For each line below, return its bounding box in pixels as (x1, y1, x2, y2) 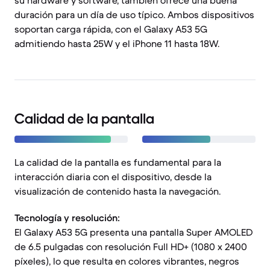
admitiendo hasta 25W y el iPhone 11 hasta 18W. (14, 37, 219, 49)
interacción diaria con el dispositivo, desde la (14, 171, 212, 183)
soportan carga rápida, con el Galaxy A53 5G (14, 23, 207, 35)
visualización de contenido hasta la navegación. (14, 185, 221, 197)
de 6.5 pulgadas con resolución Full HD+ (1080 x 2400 (14, 240, 247, 253)
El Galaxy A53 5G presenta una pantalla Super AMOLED (14, 226, 253, 238)
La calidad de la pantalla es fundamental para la (14, 156, 221, 168)
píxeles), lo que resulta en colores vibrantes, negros (14, 255, 239, 267)
